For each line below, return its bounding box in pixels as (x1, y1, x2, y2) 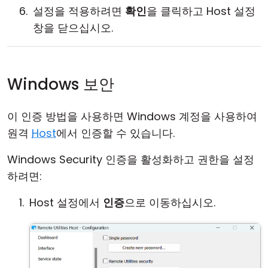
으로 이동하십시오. (124, 195, 215, 210)
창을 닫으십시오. (33, 20, 113, 35)
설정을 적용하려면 (33, 4, 125, 19)
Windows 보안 (7, 74, 114, 95)
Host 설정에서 (29, 195, 103, 210)
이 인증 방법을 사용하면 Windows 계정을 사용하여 (7, 109, 257, 124)
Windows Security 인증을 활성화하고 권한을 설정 (7, 152, 254, 167)
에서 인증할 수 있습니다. (56, 126, 175, 141)
